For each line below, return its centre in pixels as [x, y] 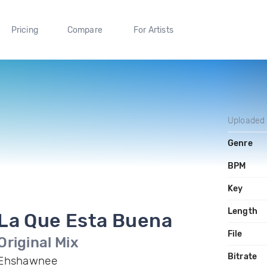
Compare [85, 30]
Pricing [24, 30]
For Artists [153, 30]
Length [242, 211]
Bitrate [242, 257]
